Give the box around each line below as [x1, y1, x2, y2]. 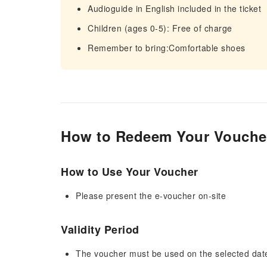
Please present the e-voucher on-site [76, 190, 226, 201]
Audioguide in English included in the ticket [88, 2, 261, 14]
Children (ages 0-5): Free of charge [88, 22, 232, 34]
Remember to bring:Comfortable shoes [88, 42, 246, 54]
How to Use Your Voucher [61, 164, 198, 179]
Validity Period [61, 222, 139, 237]
